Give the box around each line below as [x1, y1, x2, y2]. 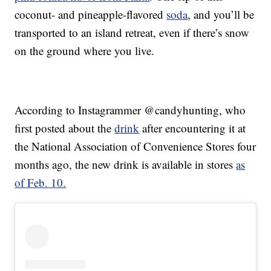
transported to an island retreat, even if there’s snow [15, 25, 250, 41]
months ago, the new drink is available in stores [15, 157, 237, 172]
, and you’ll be [188, 7, 255, 22]
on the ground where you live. [15, 43, 155, 59]
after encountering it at [139, 120, 246, 136]
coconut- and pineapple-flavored [15, 7, 167, 22]
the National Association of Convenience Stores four [15, 139, 256, 154]
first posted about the [15, 120, 115, 136]
